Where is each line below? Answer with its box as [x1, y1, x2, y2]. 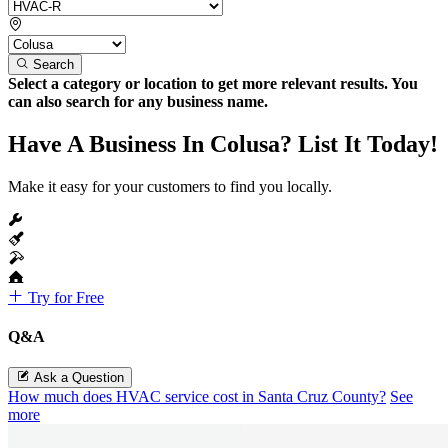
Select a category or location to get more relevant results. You [8, 74, 418, 92]
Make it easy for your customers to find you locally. [8, 177, 332, 195]
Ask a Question [34, 370, 124, 386]
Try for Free [24, 288, 104, 306]
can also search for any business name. [8, 92, 268, 110]
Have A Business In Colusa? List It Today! [8, 130, 438, 157]
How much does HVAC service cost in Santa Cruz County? [8, 388, 386, 406]
